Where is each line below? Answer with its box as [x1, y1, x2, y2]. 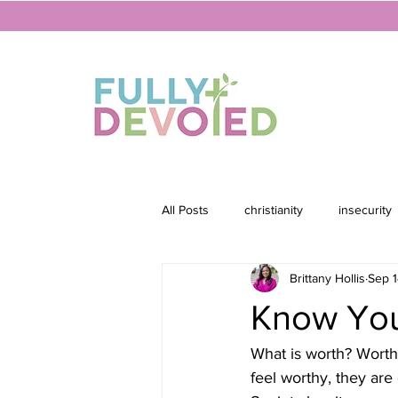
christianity [244, 202, 303, 217]
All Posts [162, 202, 209, 217]
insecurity [338, 202, 392, 217]
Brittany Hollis [290, 270, 365, 285]
